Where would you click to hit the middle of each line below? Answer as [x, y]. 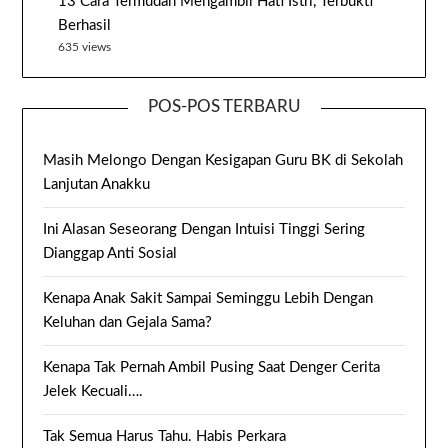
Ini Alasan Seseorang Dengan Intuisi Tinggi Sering [204, 230]
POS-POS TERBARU [224, 107]
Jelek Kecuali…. [93, 392]
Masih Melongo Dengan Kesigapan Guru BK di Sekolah [223, 161]
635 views [85, 47]
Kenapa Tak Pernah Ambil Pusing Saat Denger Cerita [212, 368]
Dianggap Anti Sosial [110, 254]
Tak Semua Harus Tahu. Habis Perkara [165, 437]
